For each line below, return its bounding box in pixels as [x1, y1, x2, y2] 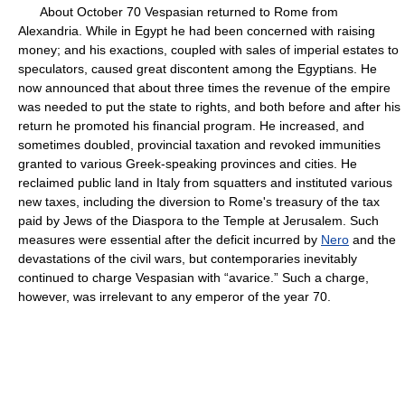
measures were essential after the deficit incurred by [18, 232, 321, 247]
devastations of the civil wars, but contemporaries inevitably [18, 251, 357, 266]
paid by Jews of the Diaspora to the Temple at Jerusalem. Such [18, 213, 379, 228]
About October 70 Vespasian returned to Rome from [18, 5, 338, 19]
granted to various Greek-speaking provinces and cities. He [18, 156, 357, 171]
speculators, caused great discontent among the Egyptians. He [18, 61, 377, 76]
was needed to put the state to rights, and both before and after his [18, 99, 400, 114]
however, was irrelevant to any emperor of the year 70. [18, 289, 331, 304]
